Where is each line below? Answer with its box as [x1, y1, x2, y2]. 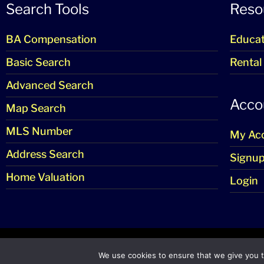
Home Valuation [6, 171, 85, 184]
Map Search [6, 102, 66, 115]
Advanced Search [6, 79, 94, 92]
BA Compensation [6, 33, 97, 46]
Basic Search [6, 56, 71, 69]
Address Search [6, 148, 84, 161]
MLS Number [6, 125, 72, 138]
